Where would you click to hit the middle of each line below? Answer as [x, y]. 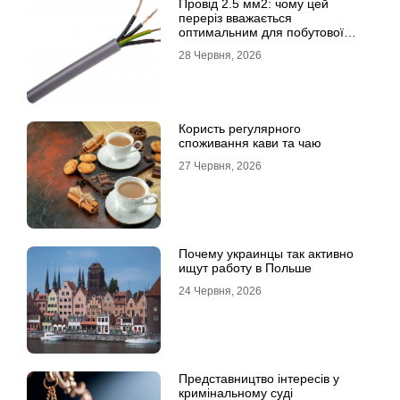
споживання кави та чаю [250, 143]
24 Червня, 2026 [220, 291]
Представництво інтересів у [259, 379]
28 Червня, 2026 [220, 55]
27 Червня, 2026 [220, 166]
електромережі [222, 46]
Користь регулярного [240, 129]
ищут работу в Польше [245, 268]
